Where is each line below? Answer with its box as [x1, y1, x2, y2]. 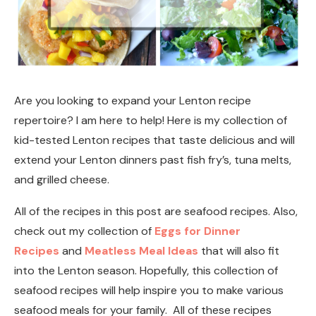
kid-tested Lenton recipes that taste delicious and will [14, 132, 295, 147]
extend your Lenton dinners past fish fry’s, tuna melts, [14, 152, 291, 167]
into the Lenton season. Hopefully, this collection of [14, 262, 278, 278]
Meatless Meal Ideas [85, 243, 198, 258]
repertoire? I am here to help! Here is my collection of [14, 112, 287, 128]
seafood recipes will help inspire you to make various [14, 282, 284, 298]
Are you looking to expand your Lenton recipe [14, 92, 251, 108]
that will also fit [198, 243, 279, 258]
